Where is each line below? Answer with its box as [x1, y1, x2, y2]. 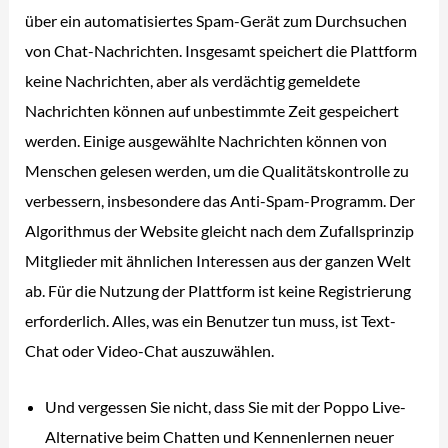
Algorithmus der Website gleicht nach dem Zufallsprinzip [25, 220, 415, 240]
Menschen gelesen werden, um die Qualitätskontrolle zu [25, 160, 410, 180]
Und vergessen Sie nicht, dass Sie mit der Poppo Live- [45, 397, 407, 417]
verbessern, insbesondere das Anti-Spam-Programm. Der [25, 190, 416, 210]
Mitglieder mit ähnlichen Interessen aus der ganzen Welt [25, 250, 412, 270]
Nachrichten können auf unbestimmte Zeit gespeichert [25, 100, 400, 120]
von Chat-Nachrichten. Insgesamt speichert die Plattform [25, 40, 418, 60]
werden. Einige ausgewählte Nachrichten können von [25, 130, 388, 150]
